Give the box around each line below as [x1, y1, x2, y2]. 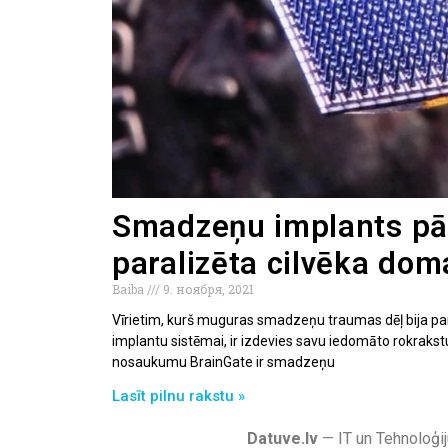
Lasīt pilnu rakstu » [112, 386, 245, 405]
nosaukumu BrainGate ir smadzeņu [112, 353, 335, 370]
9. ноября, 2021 [160, 280, 254, 297]
